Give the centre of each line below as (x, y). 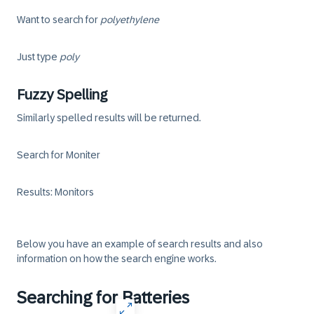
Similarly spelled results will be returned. (109, 118)
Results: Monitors (55, 192)
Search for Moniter (59, 155)
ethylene (139, 20)
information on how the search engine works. (117, 259)
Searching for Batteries (103, 298)
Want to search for (59, 20)
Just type (38, 57)
